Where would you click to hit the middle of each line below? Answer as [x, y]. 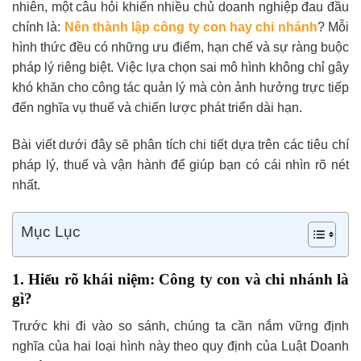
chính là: [38, 27]
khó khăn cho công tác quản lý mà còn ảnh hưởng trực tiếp [180, 87]
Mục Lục [51, 231]
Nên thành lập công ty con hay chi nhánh [191, 27]
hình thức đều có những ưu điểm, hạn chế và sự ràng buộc [180, 47]
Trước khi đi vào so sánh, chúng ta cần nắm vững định [180, 326]
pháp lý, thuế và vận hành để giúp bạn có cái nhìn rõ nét [180, 164]
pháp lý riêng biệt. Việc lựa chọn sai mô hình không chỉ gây [180, 67]
